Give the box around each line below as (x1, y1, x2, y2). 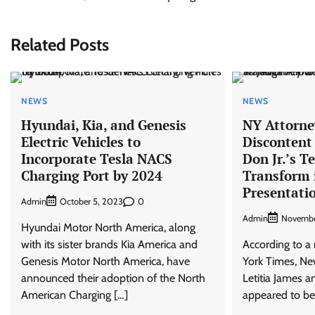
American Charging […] (21, 288, 128, 302)
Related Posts (11, 34, 109, 55)
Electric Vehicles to (21, 132, 141, 150)
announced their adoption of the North (21, 271, 205, 285)
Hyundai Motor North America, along (21, 221, 195, 235)
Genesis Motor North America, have (21, 255, 190, 269)
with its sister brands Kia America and (21, 238, 198, 252)
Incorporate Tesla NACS (21, 149, 172, 167)
